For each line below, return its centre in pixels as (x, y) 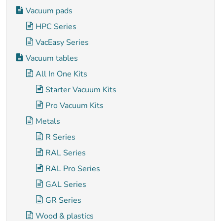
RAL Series (66, 153)
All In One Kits (61, 74)
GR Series (63, 200)
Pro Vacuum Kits (74, 106)
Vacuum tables (52, 58)
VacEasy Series (62, 42)
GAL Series (66, 184)
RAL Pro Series (73, 169)
